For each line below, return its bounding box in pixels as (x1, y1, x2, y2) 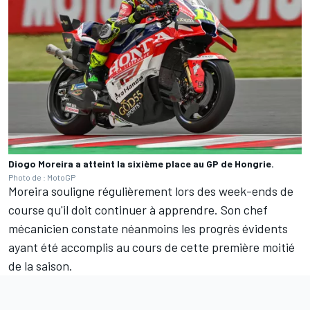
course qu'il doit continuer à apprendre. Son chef (8, 202, 268, 217)
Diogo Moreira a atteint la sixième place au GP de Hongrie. (8, 158, 274, 170)
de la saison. (8, 258, 73, 273)
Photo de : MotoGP (8, 172, 75, 182)
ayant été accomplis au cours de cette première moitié (8, 239, 295, 255)
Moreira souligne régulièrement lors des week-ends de (8, 183, 293, 199)
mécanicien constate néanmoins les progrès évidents (8, 221, 288, 236)
